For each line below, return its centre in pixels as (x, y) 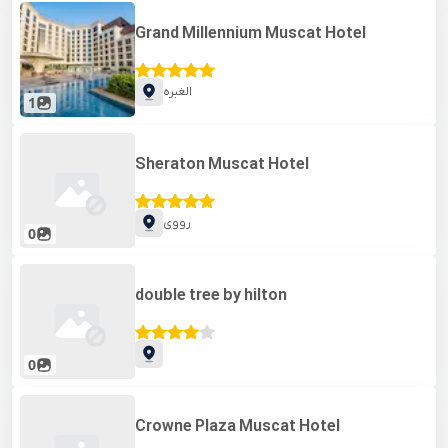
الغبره (178, 91)
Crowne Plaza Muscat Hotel (238, 426)
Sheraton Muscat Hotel (222, 164)
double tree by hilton (211, 295)
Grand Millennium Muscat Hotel (251, 33)
